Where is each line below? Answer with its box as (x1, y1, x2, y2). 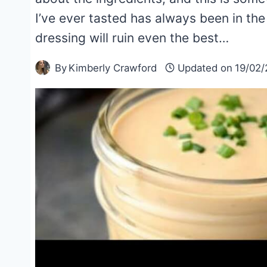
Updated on (178, 61, 233, 74)
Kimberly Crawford (69, 61, 157, 74)
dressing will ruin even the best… (35, 30, 229, 45)
